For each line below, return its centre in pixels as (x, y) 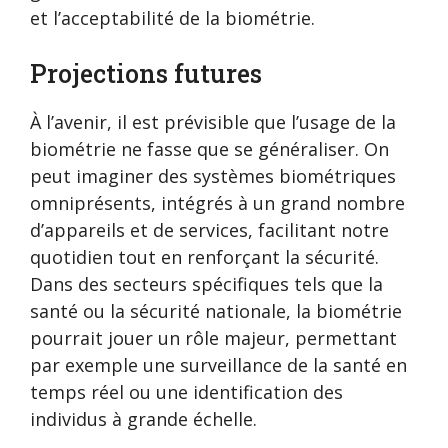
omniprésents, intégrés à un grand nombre (217, 203)
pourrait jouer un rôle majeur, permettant (213, 338)
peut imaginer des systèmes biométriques (213, 176)
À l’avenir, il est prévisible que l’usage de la (213, 122)
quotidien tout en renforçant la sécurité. (204, 257)
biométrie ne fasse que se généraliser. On (209, 149)
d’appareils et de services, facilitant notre (209, 230)
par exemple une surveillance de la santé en (218, 365)
